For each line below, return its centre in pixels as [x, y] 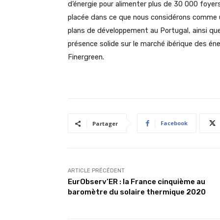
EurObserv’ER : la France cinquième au [137, 182]
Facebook [174, 123]
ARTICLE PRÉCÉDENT [96, 171]
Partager [105, 124]
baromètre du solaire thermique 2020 [137, 192]
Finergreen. [86, 57]
